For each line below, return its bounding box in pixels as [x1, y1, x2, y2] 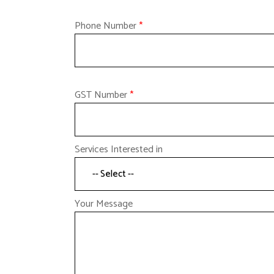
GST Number [75, 87, 130, 103]
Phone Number [75, 18, 139, 34]
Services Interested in [75, 141, 163, 158]
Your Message [75, 196, 133, 212]
